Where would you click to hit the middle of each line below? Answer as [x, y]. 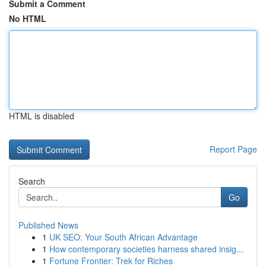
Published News [48, 225]
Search [32, 181]
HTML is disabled [42, 116]
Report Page [233, 149]
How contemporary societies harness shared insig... [146, 249]
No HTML [28, 18]
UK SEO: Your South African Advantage [123, 237]
